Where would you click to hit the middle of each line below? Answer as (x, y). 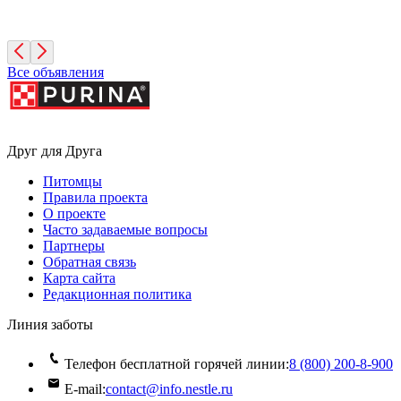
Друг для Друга (55, 151)
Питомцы (73, 182)
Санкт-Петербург (60, 21)
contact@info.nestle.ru (169, 389)
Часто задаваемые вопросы (125, 230)
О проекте (74, 214)
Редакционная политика (117, 294)
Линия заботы (50, 325)
